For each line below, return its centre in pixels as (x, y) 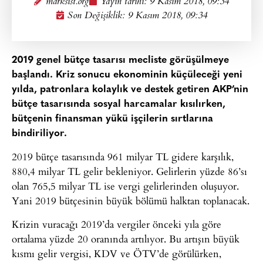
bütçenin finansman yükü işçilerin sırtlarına (112, 119)
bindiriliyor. (39, 134)
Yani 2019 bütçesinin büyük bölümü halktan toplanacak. (131, 201)
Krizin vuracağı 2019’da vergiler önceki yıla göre (117, 224)
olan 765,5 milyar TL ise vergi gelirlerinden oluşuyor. (125, 186)
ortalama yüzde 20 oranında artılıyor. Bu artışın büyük (126, 238)
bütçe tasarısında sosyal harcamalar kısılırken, (119, 104)
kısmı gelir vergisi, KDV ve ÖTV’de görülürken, (117, 253)
